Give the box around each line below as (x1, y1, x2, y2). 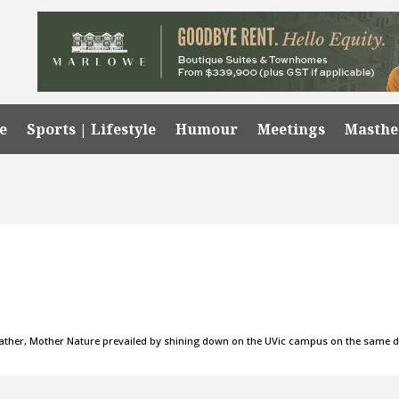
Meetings (257, 118, 326, 139)
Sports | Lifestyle (27, 118, 157, 139)
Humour (175, 118, 239, 139)
